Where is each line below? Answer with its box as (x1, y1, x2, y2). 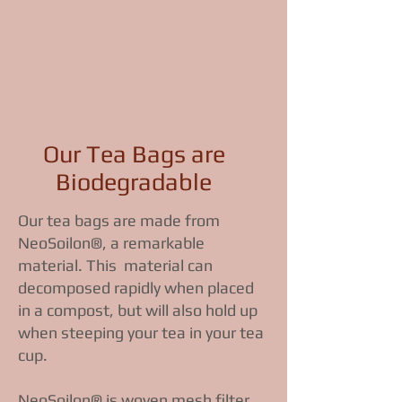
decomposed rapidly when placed (18, 278, 254, 298)
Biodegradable (56, 168, 212, 197)
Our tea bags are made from (18, 211, 220, 231)
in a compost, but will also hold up (18, 301, 258, 320)
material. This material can (18, 256, 213, 275)
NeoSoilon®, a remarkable (18, 233, 205, 253)
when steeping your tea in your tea (18, 323, 264, 343)
